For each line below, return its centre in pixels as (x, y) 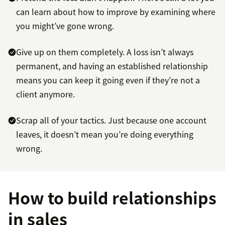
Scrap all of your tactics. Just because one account (111, 120)
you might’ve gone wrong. (65, 26)
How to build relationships (112, 198)
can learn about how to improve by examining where (116, 12)
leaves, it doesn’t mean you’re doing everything (105, 134)
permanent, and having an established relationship (112, 66)
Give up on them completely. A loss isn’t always (105, 52)
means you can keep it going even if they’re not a (108, 80)
